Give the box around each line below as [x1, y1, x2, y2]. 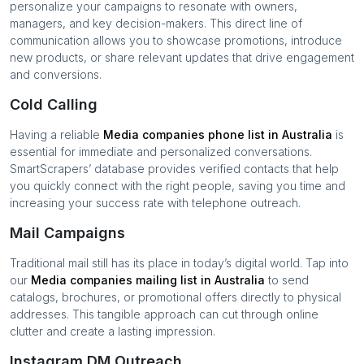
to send [265, 273, 309, 287]
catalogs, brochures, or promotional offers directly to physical [10, 290, 341, 304]
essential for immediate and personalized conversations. [10, 145, 312, 158]
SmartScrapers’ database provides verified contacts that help [10, 162, 339, 175]
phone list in [205, 128, 282, 141]
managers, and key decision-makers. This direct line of [10, 16, 302, 30]
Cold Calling [10, 96, 97, 113]
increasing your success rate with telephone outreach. [10, 196, 301, 210]
